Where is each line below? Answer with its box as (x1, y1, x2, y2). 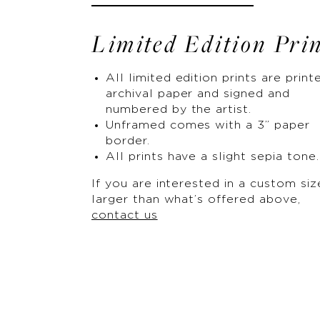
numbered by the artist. (106, 103, 252, 116)
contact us (91, 209, 158, 221)
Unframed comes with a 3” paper (106, 119, 310, 131)
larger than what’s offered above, (91, 193, 301, 206)
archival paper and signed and (106, 87, 290, 100)
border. (106, 134, 150, 147)
